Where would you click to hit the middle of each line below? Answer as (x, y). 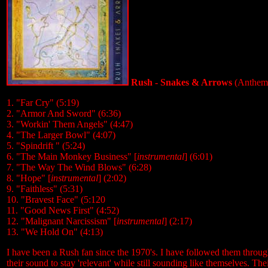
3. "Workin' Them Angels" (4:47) (70, 124)
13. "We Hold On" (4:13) (55, 232)
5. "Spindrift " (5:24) (46, 146)
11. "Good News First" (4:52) (63, 210)
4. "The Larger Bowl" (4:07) (61, 135)
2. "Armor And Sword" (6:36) (64, 113)
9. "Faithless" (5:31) (45, 189)
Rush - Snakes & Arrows (180, 82)
